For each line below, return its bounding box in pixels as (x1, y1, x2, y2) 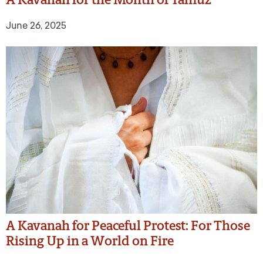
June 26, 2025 (6, 19, 66, 31)
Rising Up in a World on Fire (6, 233, 174, 249)
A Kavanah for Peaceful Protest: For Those (6, 218, 250, 234)
